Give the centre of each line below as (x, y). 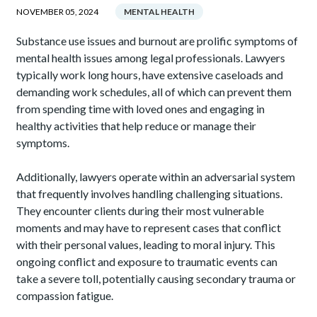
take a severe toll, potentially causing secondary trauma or (156, 278)
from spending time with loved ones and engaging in (141, 109)
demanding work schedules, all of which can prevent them (154, 92)
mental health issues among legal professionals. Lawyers (151, 58)
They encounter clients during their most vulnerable (140, 211)
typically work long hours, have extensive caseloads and (150, 75)
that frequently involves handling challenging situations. (150, 194)
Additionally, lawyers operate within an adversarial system (156, 177)
